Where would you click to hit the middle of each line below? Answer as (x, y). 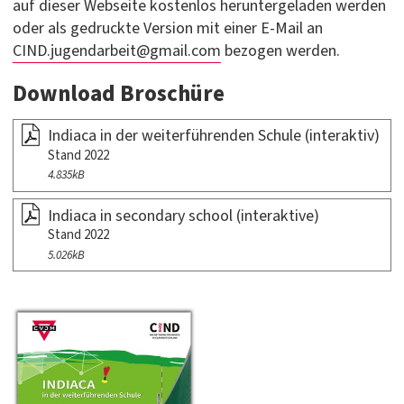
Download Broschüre (119, 94)
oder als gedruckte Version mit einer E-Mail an (168, 28)
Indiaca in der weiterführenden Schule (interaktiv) (213, 136)
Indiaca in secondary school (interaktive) (183, 216)
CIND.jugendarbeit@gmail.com (117, 51)
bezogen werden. (280, 51)
